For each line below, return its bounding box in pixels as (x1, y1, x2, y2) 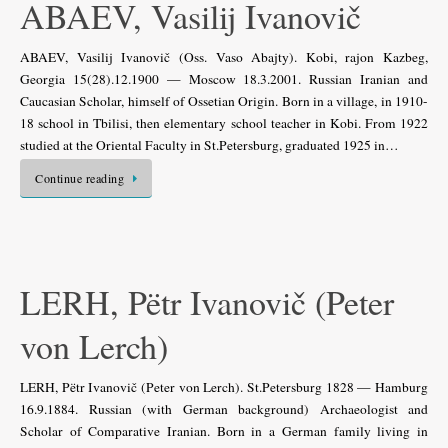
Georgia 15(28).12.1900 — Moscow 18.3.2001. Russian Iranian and (20, 69, 428, 88)
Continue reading (35, 169, 124, 186)
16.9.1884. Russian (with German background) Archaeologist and (20, 400, 428, 418)
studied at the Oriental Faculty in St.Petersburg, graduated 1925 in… (20, 135, 399, 154)
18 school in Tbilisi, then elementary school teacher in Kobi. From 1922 (20, 113, 428, 132)
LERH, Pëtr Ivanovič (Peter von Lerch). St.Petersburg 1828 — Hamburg (20, 378, 428, 396)
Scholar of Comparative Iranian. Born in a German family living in (20, 422, 428, 440)
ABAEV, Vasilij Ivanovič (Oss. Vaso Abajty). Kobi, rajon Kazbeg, (20, 47, 428, 66)
